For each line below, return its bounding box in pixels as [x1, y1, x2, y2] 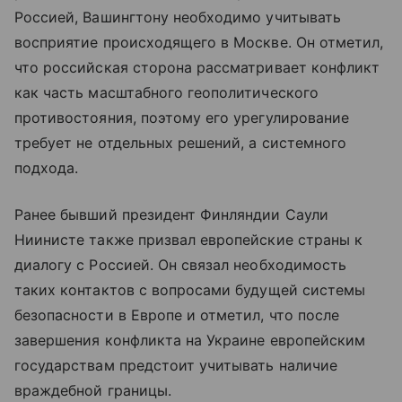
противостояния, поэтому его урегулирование [14, 109, 350, 127]
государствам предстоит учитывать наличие [14, 356, 337, 375]
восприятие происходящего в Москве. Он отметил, [14, 33, 384, 52]
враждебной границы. [14, 381, 171, 400]
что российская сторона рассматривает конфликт [14, 58, 380, 77]
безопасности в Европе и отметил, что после [14, 306, 340, 325]
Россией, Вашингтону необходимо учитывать [14, 8, 341, 27]
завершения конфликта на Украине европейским [14, 331, 366, 350]
